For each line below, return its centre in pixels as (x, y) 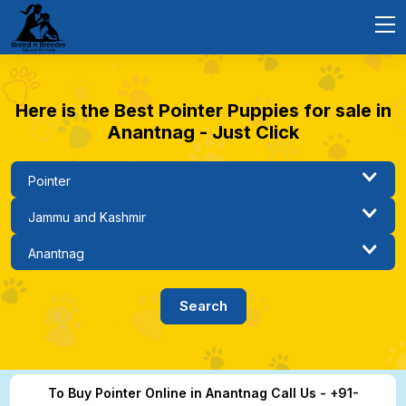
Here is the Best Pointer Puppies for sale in (203, 111)
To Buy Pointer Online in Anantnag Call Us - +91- (203, 393)
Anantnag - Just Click (203, 132)
